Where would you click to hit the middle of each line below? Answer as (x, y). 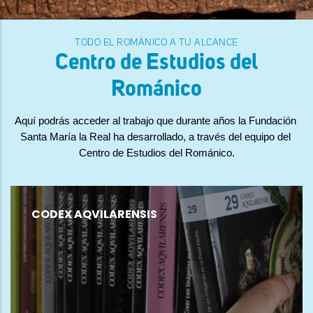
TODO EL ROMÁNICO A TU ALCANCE (156, 43)
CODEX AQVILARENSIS (94, 214)
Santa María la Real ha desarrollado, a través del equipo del (155, 137)
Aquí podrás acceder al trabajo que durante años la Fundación (155, 121)
